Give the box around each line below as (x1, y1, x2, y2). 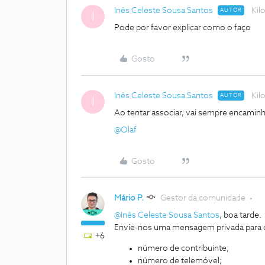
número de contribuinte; (138, 244, 231, 253)
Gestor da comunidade (160, 194, 245, 202)
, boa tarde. (219, 211, 263, 219)
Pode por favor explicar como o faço (114, 24, 253, 32)
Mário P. (114, 194, 144, 202)
